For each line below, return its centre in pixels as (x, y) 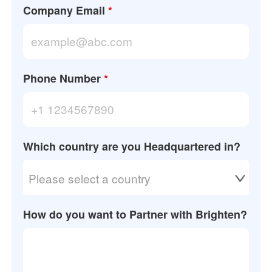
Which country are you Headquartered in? (132, 147)
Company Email (64, 11)
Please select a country (90, 178)
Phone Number (62, 79)
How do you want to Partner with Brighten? (135, 215)
